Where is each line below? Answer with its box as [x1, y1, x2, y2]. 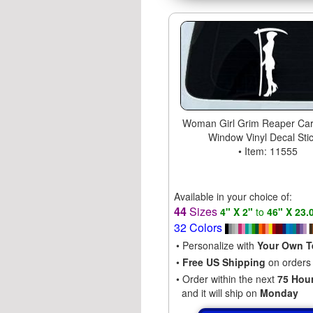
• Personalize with [175, 238, 257, 252]
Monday [259, 285, 298, 300]
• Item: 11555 [238, 143, 298, 158]
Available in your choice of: [173, 189, 292, 203]
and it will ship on [175, 285, 260, 300]
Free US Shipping [182, 254, 265, 269]
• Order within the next [175, 271, 277, 286]
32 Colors [173, 219, 225, 235]
